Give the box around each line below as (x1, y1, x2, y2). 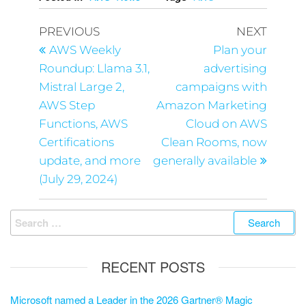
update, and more (38, 154, 141, 168)
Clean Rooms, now (161, 135, 268, 150)
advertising (204, 61, 268, 76)
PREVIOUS (38, 25, 100, 39)
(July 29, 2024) (38, 172, 117, 186)
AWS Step (38, 98, 95, 113)
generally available (153, 154, 258, 168)
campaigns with (176, 80, 268, 94)
